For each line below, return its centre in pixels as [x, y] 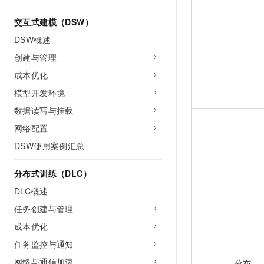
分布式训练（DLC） [53, 173]
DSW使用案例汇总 [49, 146]
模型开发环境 [40, 93]
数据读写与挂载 [44, 110]
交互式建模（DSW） [54, 22]
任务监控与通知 [44, 244]
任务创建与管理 [44, 209]
